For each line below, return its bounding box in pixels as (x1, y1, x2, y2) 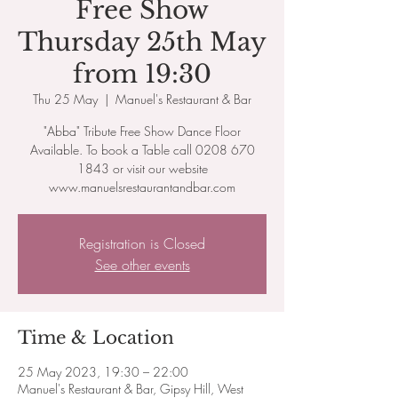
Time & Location (18, 327, 174, 348)
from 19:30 (73, 59, 211, 90)
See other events (94, 255, 190, 275)
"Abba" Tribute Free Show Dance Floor (44, 123, 241, 139)
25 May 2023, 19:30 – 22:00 (18, 363, 188, 380)
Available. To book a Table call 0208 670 (29, 141, 255, 158)
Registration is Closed (79, 234, 205, 253)
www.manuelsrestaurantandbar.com (49, 179, 235, 195)
